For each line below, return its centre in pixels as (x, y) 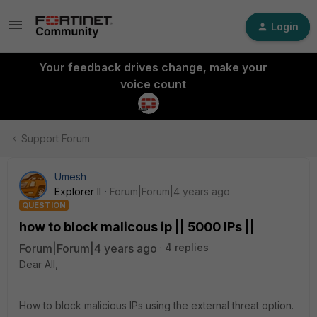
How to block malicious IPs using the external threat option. (156, 305)
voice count (153, 84)
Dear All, (39, 264)
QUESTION (44, 205)
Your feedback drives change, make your (153, 67)
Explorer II (78, 191)
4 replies (187, 247)
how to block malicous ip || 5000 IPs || (137, 227)
